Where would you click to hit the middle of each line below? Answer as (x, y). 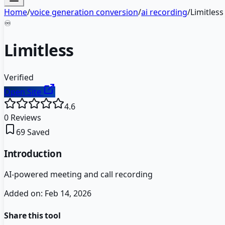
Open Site (24, 92)
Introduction (33, 153)
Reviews (25, 117)
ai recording (164, 12)
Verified (19, 77)
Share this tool (32, 215)
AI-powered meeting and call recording (78, 175)
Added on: (24, 194)
